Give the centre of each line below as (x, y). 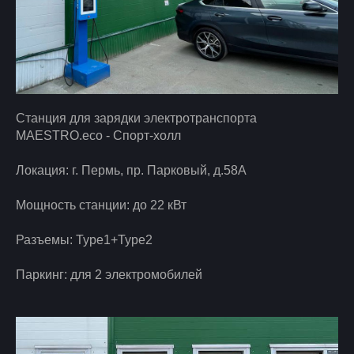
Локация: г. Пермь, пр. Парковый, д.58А (131, 170)
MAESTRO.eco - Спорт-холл (98, 135)
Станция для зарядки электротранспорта (136, 118)
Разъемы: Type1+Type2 (84, 239)
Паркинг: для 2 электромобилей (109, 274)
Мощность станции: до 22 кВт (101, 205)
